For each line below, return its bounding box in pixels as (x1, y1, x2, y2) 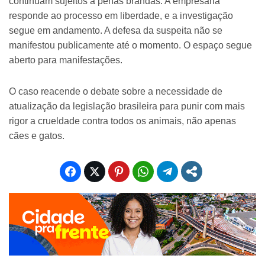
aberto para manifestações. (9, 55, 122, 66)
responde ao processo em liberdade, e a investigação (9, 11, 233, 21)
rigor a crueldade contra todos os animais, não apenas (9, 116, 236, 127)
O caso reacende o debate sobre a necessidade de (9, 86, 222, 97)
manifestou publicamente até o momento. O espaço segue (9, 40, 252, 51)
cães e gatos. (9, 131, 64, 141)
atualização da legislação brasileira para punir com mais (9, 101, 245, 112)
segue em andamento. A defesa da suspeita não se (9, 25, 222, 36)
